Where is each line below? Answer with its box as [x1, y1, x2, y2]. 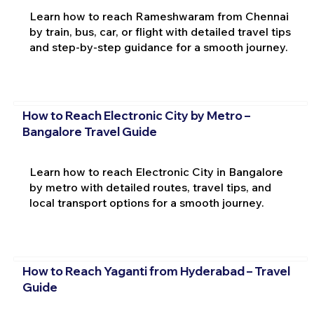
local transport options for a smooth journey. [29, 196, 264, 210]
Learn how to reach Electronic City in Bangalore [29, 165, 283, 179]
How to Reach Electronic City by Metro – [22, 107, 250, 123]
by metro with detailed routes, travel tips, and [29, 180, 271, 195]
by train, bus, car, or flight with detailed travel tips [29, 25, 291, 39]
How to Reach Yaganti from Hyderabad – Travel [22, 263, 290, 278]
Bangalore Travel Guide [22, 123, 157, 139]
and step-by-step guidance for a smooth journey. [29, 40, 288, 55]
